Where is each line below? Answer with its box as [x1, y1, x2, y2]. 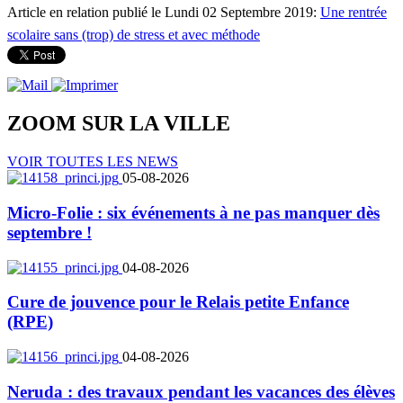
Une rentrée [320, 4, 387, 21]
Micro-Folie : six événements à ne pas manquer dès [7, 203, 380, 222]
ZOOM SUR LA [7, 112, 164, 136]
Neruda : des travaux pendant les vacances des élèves [7, 381, 395, 401]
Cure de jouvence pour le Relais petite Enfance [7, 292, 349, 312]
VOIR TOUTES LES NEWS [7, 154, 178, 170]
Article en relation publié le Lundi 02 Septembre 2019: [7, 4, 320, 21]
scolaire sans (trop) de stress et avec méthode [7, 27, 260, 43]
